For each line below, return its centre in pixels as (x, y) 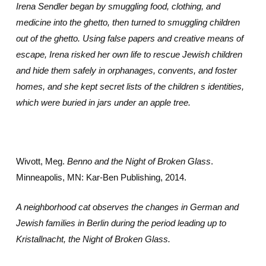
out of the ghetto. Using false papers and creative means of (129, 38)
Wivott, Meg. (41, 161)
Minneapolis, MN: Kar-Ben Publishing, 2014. (101, 177)
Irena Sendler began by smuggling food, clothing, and (118, 6)
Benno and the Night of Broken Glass (139, 161)
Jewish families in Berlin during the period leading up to (121, 223)
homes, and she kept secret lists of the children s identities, (130, 86)
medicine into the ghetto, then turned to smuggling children (128, 22)
